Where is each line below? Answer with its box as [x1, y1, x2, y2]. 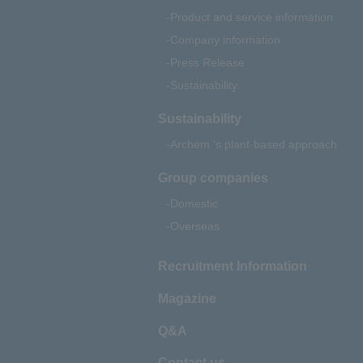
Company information [169, 33, 280, 47]
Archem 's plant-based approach [169, 138, 337, 152]
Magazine [157, 290, 216, 305]
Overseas [169, 220, 220, 233]
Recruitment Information [157, 258, 307, 273]
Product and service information [169, 11, 333, 24]
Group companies [157, 170, 268, 186]
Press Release [169, 56, 245, 70]
